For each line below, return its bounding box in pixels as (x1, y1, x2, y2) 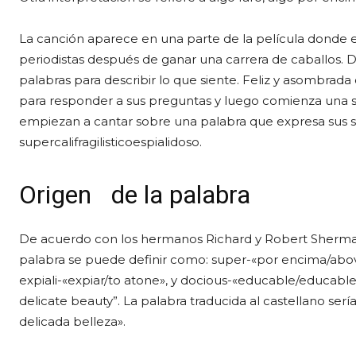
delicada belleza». (19, 314, 126, 329)
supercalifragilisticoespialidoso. (19, 134, 202, 149)
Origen (19, 180, 91, 210)
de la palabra (105, 180, 250, 210)
